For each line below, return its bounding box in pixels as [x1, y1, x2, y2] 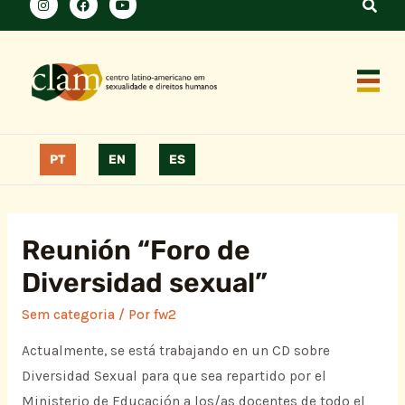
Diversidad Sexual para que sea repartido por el [21, 368, 326, 385]
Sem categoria [21, 306, 115, 323]
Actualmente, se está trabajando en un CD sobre [21, 343, 330, 360]
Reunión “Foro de [21, 233, 250, 267]
